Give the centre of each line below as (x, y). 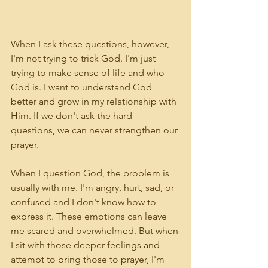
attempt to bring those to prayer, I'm (89, 259)
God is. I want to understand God (83, 87)
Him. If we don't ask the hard (73, 116)
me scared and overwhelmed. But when (96, 231)
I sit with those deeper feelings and (86, 245)
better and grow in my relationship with (95, 101)
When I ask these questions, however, (91, 44)
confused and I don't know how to (85, 202)
